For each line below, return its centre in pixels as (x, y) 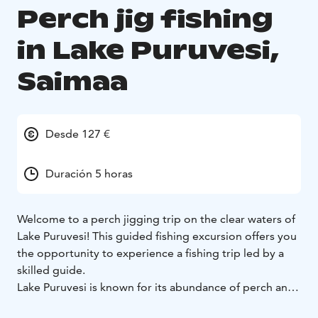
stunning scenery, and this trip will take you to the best (158, 305)
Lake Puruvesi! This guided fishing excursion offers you (157, 236)
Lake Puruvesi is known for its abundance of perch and (156, 287)
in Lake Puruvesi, (148, 50)
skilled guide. (51, 270)
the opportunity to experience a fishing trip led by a (150, 253)
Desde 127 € (78, 134)
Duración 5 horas (89, 174)
